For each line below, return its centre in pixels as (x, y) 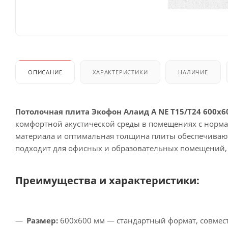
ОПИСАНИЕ (45, 72)
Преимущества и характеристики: (107, 180)
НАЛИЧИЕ (193, 72)
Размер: (42, 220)
